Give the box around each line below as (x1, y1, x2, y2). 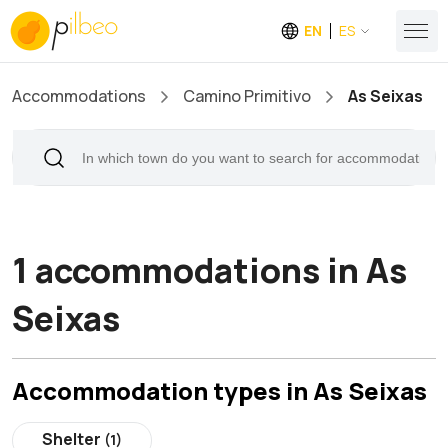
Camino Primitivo (183, 85, 311, 107)
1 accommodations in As (12, 247, 407, 293)
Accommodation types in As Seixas (12, 374, 427, 407)
